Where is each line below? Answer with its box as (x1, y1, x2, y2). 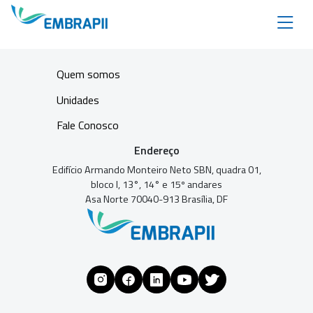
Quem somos (56, 65, 120, 82)
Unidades (56, 91, 99, 108)
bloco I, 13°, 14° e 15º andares (91, 176, 222, 192)
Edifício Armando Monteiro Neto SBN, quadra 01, (52, 161, 261, 177)
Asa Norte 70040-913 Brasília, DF (85, 191, 228, 207)
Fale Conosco (56, 117, 119, 134)
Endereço (133, 141, 180, 159)
